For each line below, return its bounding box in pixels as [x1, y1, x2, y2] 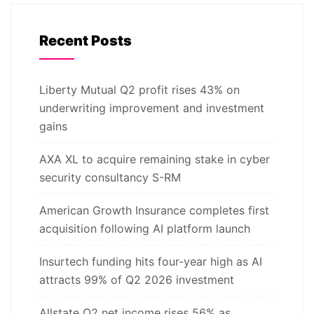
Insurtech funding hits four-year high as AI [39, 254, 262, 268]
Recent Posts [39, 32, 132, 49]
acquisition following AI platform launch [39, 221, 250, 235]
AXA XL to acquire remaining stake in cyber [39, 151, 270, 166]
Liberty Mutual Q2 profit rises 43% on [39, 82, 240, 97]
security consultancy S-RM [39, 170, 181, 184]
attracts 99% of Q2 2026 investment [39, 272, 234, 287]
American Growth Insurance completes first [39, 203, 269, 217]
